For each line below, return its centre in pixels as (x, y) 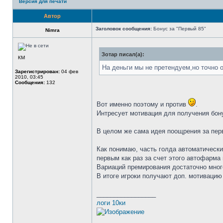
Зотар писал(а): (123, 54)
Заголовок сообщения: (124, 29)
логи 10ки (111, 203)
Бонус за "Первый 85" (179, 29)
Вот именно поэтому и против (142, 104)
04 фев (69, 71)
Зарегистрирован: (37, 71)
